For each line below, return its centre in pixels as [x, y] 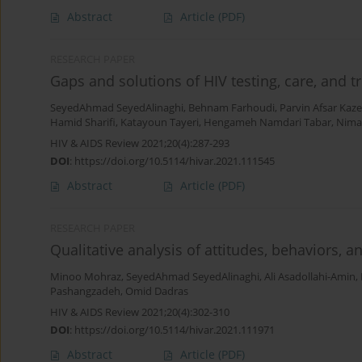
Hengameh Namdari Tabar [267, 123]
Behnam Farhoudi [232, 108]
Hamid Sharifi [83, 123]
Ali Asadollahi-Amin [310, 277]
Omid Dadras [157, 292]
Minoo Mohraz [86, 277]
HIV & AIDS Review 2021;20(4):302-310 [140, 312]
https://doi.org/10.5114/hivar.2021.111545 [175, 161]
